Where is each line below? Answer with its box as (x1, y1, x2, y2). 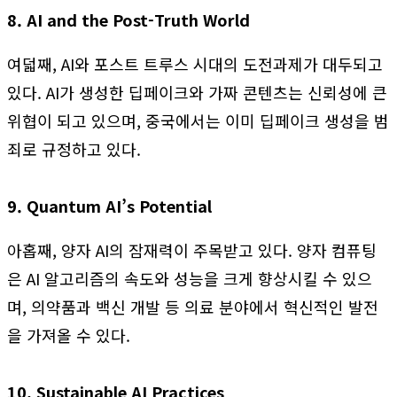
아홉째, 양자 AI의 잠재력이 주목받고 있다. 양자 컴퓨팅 (7, 238, 377, 261)
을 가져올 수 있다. (7, 323, 130, 346)
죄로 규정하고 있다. (7, 137, 141, 160)
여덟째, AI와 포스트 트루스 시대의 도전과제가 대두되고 (7, 52, 383, 75)
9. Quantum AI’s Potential (7, 194, 212, 217)
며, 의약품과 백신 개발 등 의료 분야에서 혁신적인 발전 (7, 295, 378, 318)
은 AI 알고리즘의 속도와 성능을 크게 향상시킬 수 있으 (7, 267, 372, 290)
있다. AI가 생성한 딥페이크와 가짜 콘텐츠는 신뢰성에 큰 (7, 81, 387, 104)
